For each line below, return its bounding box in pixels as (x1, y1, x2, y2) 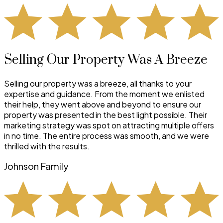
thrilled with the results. (4, 140, 90, 151)
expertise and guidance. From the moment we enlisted (4, 88, 205, 99)
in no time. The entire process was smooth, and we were (4, 130, 209, 141)
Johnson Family (4, 160, 69, 172)
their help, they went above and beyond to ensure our (4, 99, 201, 110)
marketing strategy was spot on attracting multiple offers (4, 119, 214, 130)
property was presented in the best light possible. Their (4, 109, 207, 120)
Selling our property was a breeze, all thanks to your (4, 78, 192, 89)
